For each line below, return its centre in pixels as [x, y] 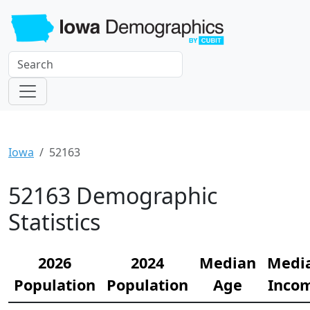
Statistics [54, 221]
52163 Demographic [113, 195]
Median [228, 262]
